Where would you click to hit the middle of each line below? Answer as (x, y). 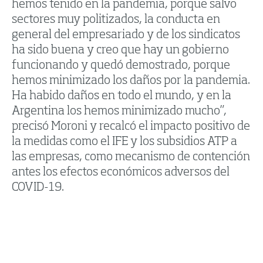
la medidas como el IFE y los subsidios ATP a (124, 142)
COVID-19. (38, 188)
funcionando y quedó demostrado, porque (121, 66)
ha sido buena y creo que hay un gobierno (120, 51)
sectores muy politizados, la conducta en (116, 20)
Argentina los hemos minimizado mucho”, (119, 112)
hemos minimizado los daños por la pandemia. (131, 81)
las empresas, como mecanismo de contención (131, 158)
